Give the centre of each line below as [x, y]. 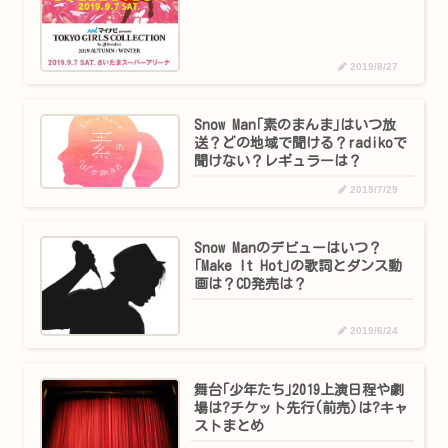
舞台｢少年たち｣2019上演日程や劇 [299, 389]
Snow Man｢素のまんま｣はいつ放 [295, 125]
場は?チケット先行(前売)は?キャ [301, 407]
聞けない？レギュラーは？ [278, 161]
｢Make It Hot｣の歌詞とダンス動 [298, 266]
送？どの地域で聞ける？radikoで [301, 143]
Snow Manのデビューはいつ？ [288, 248]
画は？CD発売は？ [251, 284]
